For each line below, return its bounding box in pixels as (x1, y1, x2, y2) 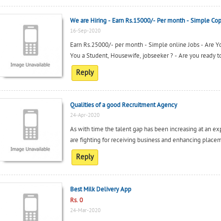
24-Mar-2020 (70, 207, 101, 214)
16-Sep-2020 (70, 28, 101, 34)
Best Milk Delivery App (70, 185, 131, 193)
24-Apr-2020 (70, 112, 100, 118)
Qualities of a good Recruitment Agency (70, 101, 177, 109)
